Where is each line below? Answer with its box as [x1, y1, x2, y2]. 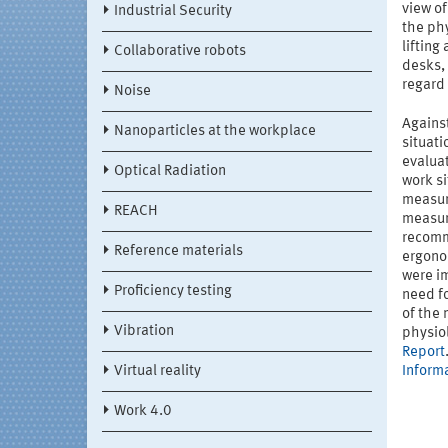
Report [402, 345, 445, 361]
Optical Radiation [114, 164, 226, 180]
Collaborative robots [114, 44, 246, 60]
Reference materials [114, 244, 243, 260]
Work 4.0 [114, 404, 172, 420]
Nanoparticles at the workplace [114, 124, 316, 140]
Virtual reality [114, 364, 201, 380]
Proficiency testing [114, 284, 232, 300]
